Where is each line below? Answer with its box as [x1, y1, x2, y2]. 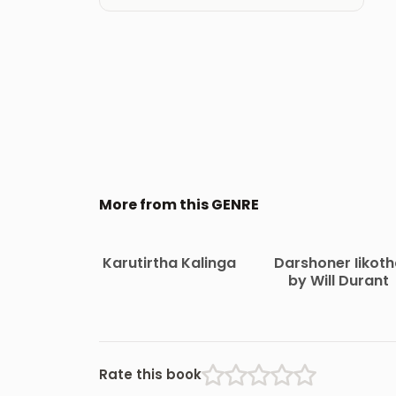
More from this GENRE [99, 194, 259, 215]
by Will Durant [288, 270, 390, 292]
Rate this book [99, 365, 202, 385]
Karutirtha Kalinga [102, 253, 236, 274]
